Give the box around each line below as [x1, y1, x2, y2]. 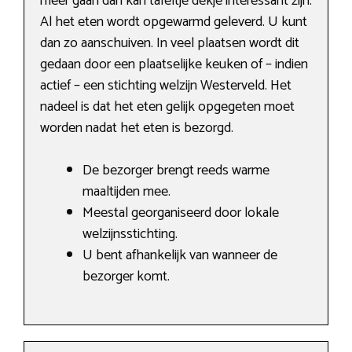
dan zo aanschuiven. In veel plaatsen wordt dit [40, 31, 299, 56]
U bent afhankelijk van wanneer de [82, 244, 277, 268]
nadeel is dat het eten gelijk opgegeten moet [40, 95, 295, 119]
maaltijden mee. [82, 180, 170, 204]
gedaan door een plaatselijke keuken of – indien [40, 53, 308, 77]
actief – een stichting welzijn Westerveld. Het [40, 74, 291, 98]
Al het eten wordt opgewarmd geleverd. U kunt [40, 10, 307, 35]
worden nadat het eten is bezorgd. [40, 116, 233, 141]
